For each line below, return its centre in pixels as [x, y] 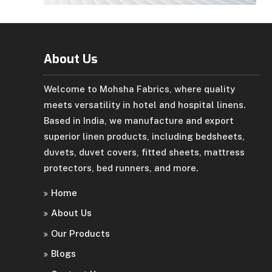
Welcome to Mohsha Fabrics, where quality [139, 89]
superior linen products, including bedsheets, [144, 136]
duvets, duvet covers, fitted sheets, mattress [144, 152]
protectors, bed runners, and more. [121, 168]
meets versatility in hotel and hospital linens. [144, 104]
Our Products [80, 233]
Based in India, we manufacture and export [139, 120]
